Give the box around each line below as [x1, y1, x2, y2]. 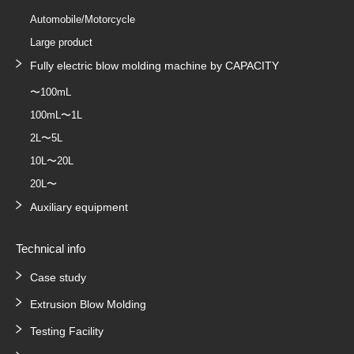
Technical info [16, 242, 85, 256]
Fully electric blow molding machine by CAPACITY [30, 59, 279, 73]
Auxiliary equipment [30, 201, 128, 214]
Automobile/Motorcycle [30, 13, 135, 26]
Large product [30, 36, 92, 49]
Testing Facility [30, 325, 104, 338]
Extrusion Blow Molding [30, 298, 146, 311]
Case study [30, 271, 86, 284]
